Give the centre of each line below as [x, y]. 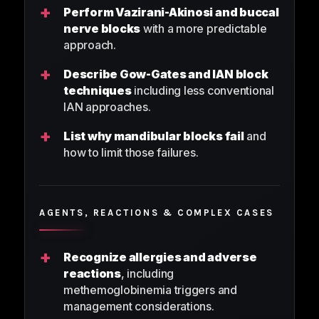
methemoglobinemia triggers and [150, 290]
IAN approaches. [107, 107]
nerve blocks [102, 29]
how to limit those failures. [131, 153]
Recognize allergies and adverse [160, 257]
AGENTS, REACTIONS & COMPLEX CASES [157, 213]
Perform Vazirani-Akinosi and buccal [171, 12]
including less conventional [203, 91]
